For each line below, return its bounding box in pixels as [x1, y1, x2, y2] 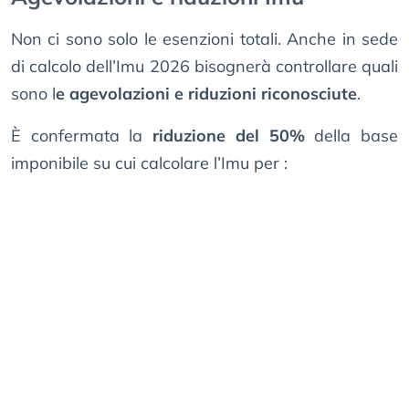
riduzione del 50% [152, 125, 305, 147]
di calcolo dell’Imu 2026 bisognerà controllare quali [11, 56, 398, 78]
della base [304, 125, 399, 147]
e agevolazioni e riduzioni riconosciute [56, 83, 357, 105]
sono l [11, 83, 56, 105]
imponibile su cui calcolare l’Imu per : [11, 152, 288, 174]
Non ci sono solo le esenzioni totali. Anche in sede [11, 28, 398, 50]
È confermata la [11, 125, 153, 147]
